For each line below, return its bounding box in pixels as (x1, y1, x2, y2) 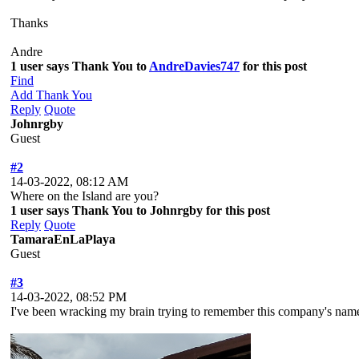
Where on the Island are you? (10, 188, 159, 203)
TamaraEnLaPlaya (10, 232, 115, 246)
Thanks (10, 15, 48, 30)
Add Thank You (10, 87, 92, 102)
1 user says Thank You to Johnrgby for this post (10, 203, 270, 217)
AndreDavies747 (149, 58, 240, 73)
